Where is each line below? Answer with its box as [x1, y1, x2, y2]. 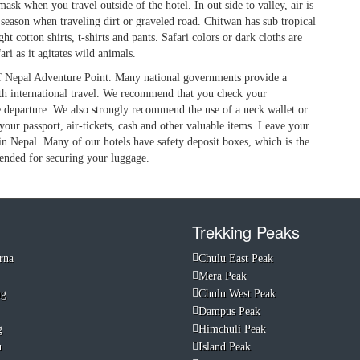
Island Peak [198, 341, 251, 353]
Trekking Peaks [192, 220, 300, 243]
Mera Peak [198, 270, 247, 282]
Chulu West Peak [198, 288, 276, 300]
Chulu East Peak [198, 252, 273, 264]
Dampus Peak [198, 305, 260, 317]
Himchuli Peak [198, 323, 266, 335]
